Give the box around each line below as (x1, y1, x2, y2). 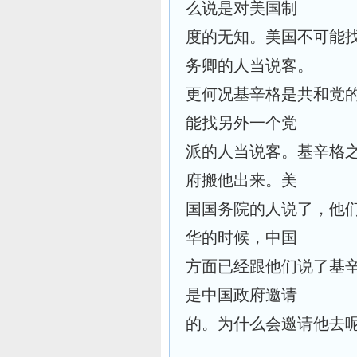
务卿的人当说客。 (186, 57, 313, 74)
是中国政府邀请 (186, 286, 297, 304)
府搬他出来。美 (186, 171, 297, 189)
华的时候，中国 (186, 229, 297, 246)
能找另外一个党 (186, 114, 297, 131)
